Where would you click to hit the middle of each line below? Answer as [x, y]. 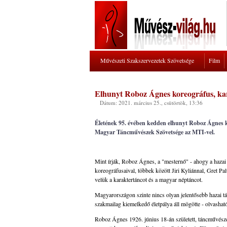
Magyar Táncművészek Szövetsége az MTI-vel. [155, 132]
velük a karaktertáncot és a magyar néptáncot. [149, 179]
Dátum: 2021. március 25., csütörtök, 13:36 [151, 103]
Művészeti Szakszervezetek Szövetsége [147, 60]
